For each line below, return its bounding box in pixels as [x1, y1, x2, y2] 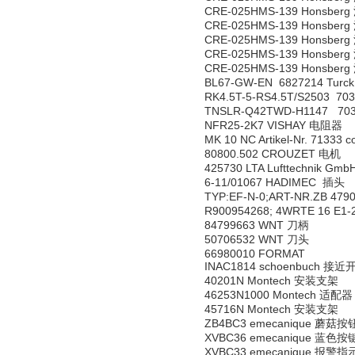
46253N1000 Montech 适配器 [204, 288, 353, 301]
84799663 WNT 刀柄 [204, 219, 309, 231]
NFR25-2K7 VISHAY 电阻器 [204, 119, 342, 132]
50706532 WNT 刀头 [204, 233, 309, 246]
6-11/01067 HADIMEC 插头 [204, 176, 345, 189]
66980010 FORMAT [204, 247, 311, 260]
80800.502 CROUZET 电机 [204, 147, 341, 160]
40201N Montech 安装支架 [204, 274, 338, 287]
